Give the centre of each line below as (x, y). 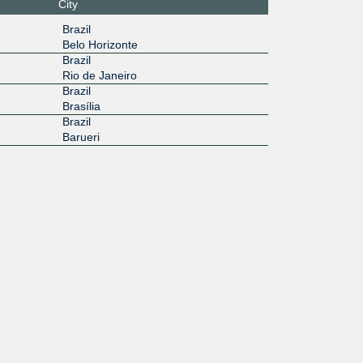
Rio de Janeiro (99, 75)
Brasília (81, 106)
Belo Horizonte (100, 44)
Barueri (81, 137)
